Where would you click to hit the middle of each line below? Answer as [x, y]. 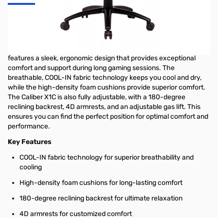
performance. [29, 126]
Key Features [30, 142]
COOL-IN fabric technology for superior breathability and [107, 157]
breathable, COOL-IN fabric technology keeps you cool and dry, [105, 78]
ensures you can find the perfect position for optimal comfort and [108, 117]
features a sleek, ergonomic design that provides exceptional [102, 58]
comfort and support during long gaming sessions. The [91, 68]
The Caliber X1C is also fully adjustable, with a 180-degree [97, 97]
